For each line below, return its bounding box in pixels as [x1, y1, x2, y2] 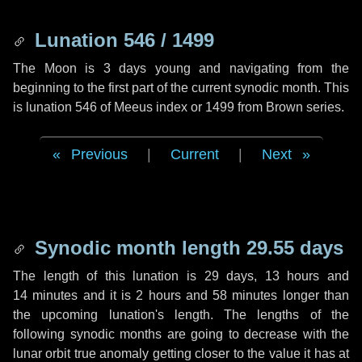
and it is [78, 288, 137, 302]
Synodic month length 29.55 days [29, 237, 343, 259]
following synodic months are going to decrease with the [13, 327, 349, 341]
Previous [70, 146, 128, 162]
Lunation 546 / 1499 [29, 29, 214, 51]
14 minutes [13, 288, 78, 302]
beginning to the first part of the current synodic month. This [13, 81, 349, 95]
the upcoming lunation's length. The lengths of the [13, 308, 349, 322]
